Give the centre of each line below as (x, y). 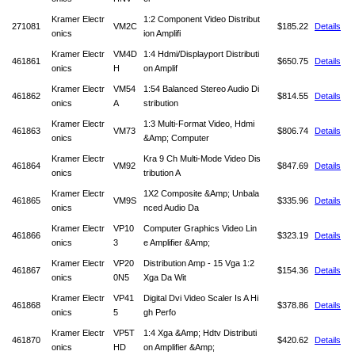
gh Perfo (160, 312)
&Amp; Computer (176, 138)
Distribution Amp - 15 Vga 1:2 (199, 263)
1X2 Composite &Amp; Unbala (201, 193)
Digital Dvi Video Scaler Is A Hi (201, 298)
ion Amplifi (162, 33)
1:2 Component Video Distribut (202, 19)
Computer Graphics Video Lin (200, 228)
